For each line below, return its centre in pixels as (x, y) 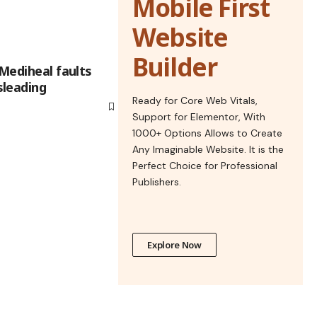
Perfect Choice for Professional (205, 165)
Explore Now (174, 244)
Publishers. (157, 181)
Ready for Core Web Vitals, (195, 100)
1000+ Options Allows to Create (208, 133)
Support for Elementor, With (199, 116)
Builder (175, 67)
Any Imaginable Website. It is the (208, 149)
